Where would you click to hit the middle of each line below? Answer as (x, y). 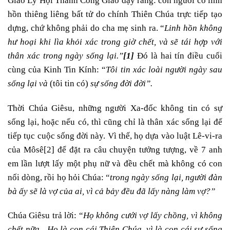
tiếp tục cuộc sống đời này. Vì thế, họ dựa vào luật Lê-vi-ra (115, 136)
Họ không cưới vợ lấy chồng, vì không (153, 216)
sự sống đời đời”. (121, 83)
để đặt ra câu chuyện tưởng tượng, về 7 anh (138, 149)
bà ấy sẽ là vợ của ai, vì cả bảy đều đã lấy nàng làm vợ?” (111, 191)
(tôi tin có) (69, 83)
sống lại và (28, 83)
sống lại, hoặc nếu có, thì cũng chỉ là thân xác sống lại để (115, 122)
